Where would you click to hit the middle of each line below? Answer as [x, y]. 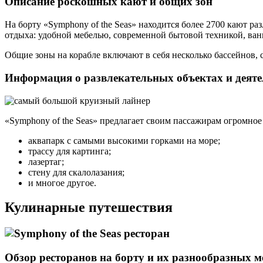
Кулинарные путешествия [89, 208]
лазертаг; [46, 161]
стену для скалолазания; [76, 172]
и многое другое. [62, 183]
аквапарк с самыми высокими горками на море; [124, 140]
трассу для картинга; [70, 151]
